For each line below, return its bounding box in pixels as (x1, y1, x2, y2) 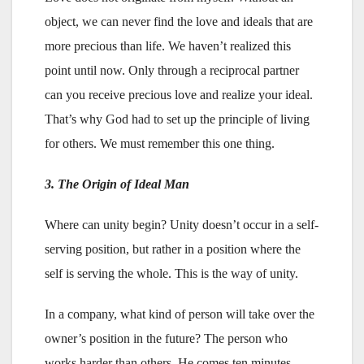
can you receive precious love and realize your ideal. (45, 87, 313, 102)
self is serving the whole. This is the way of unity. (45, 266, 298, 280)
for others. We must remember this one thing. (45, 136, 275, 150)
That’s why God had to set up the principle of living (45, 111, 310, 126)
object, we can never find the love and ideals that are (45, 14, 313, 28)
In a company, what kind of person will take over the (45, 306, 314, 321)
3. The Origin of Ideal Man (45, 176, 189, 191)
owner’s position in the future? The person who (45, 331, 288, 345)
